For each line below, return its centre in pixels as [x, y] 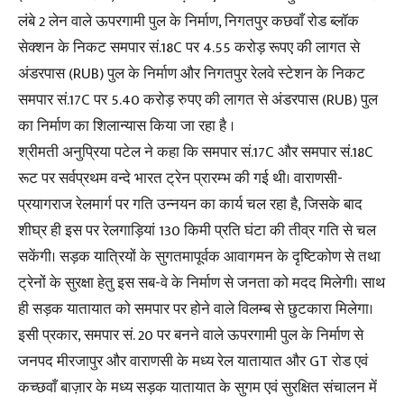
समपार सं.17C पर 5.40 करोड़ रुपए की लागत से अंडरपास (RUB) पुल [198, 100]
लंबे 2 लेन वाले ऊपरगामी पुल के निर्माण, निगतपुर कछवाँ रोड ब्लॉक [188, 21]
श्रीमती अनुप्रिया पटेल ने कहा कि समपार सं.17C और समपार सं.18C [196, 152]
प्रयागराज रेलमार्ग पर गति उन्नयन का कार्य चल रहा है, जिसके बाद [190, 204]
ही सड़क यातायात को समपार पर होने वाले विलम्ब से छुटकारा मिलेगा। [196, 309]
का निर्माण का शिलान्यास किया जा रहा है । [126, 126]
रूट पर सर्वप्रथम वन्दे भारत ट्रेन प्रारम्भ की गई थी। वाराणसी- [180, 178]
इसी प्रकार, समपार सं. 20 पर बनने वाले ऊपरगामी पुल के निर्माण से [191, 335]
